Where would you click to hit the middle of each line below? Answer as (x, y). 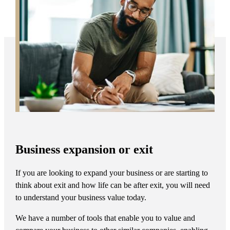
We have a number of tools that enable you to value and (105, 218)
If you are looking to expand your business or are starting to (111, 172)
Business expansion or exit (84, 149)
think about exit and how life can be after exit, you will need (112, 185)
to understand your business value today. (83, 197)
